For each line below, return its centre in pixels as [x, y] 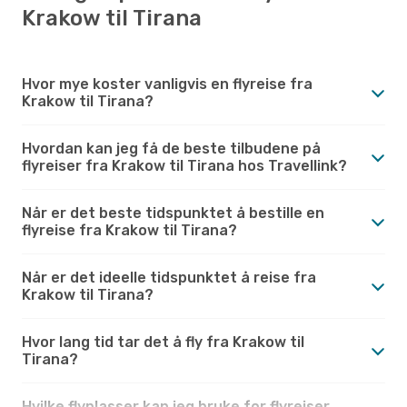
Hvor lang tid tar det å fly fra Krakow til [163, 342]
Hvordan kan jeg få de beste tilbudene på [171, 148]
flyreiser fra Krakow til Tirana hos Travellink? [184, 165]
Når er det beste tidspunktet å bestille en [173, 213]
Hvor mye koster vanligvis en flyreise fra [167, 84]
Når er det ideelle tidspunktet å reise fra [169, 277]
